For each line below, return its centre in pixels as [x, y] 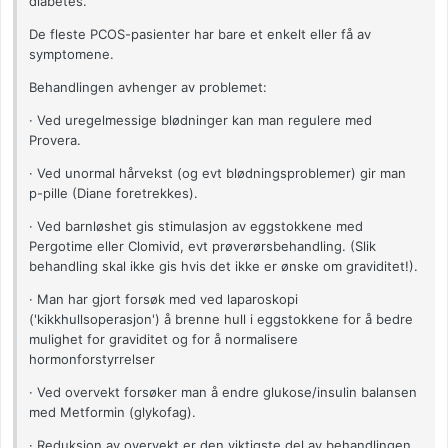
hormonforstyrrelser [92, 359]
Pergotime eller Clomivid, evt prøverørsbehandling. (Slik [202, 246]
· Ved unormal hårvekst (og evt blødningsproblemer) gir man [217, 173]
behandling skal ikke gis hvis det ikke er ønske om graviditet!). [223, 266]
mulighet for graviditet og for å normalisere [163, 339]
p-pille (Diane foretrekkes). [113, 193]
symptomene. [71, 54]
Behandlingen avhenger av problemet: [148, 87]
